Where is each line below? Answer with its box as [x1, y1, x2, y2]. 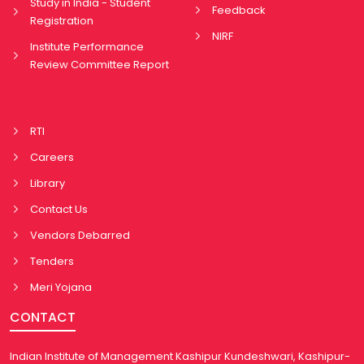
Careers [30, 149, 74, 165]
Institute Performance [30, 38, 144, 54]
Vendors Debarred [30, 227, 130, 243]
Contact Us [30, 201, 88, 217]
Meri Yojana [30, 279, 92, 295]
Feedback [212, 2, 266, 18]
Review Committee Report [30, 56, 169, 72]
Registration [30, 12, 93, 28]
